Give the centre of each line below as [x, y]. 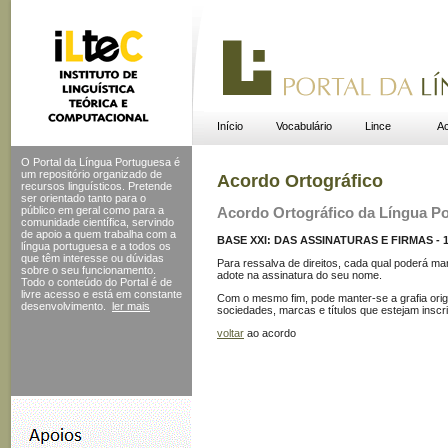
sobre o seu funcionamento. [88, 270]
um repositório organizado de [91, 174]
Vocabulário [303, 126]
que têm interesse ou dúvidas [92, 258]
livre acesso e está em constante [101, 294]
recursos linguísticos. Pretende [96, 186]
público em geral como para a [92, 210]
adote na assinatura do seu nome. [299, 274]
